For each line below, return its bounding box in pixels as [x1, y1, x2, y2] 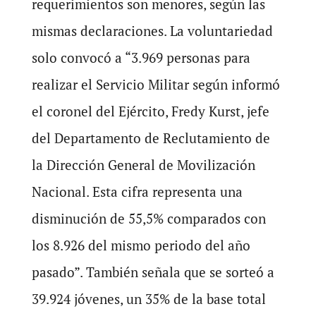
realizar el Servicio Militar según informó [31, 75, 280, 94]
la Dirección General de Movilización [31, 156, 255, 174]
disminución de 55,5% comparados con [31, 209, 266, 228]
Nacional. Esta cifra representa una [31, 183, 243, 201]
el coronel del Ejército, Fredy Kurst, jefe [31, 102, 269, 121]
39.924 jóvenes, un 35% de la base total [31, 290, 266, 308]
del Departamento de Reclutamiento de [31, 129, 270, 147]
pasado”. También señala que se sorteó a [31, 263, 274, 281]
